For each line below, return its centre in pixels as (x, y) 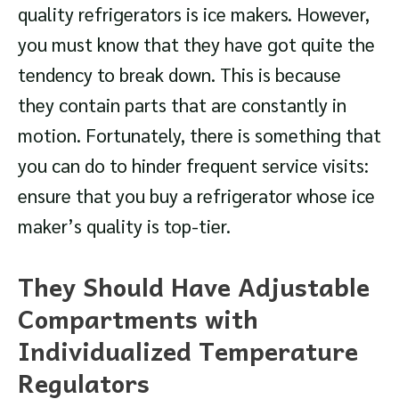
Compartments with (138, 319)
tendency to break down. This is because (179, 74)
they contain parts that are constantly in (182, 104)
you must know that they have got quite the (196, 44)
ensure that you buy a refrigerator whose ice (196, 195)
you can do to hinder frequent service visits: (193, 165)
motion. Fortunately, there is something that (199, 134)
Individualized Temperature (188, 351)
